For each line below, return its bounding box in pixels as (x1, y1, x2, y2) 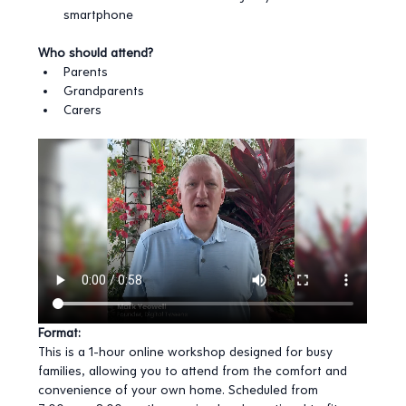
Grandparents (63, 83, 145, 100)
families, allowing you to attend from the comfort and (38, 363, 352, 380)
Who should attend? (38, 45, 154, 62)
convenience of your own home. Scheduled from (38, 382, 323, 399)
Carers (63, 102, 102, 119)
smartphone (63, 7, 134, 24)
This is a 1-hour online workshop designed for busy (38, 344, 337, 361)
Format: (38, 325, 82, 342)
